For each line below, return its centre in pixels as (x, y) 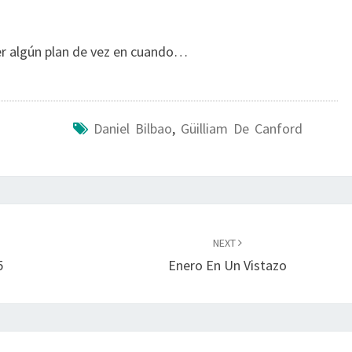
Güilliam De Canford (241, 128)
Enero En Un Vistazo (228, 265)
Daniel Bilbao (132, 128)
